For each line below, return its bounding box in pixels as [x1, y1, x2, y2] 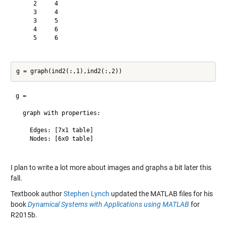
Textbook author [10, 189, 64, 198]
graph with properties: [15, 109, 100, 117]
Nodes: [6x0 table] [15, 135, 93, 142]
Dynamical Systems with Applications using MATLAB [27, 200, 189, 208]
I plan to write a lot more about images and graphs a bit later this [10, 163, 211, 172]
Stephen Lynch [63, 189, 109, 198]
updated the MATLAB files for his [109, 189, 213, 198]
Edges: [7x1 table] [15, 127, 93, 134]
